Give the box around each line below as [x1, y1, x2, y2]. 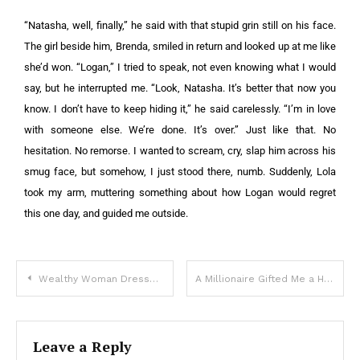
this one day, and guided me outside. [24, 207, 188, 219]
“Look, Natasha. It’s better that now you [151, 82, 337, 94]
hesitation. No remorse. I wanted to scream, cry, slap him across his [24, 145, 336, 157]
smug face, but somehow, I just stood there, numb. [24, 166, 270, 178]
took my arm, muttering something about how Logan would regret [24, 186, 336, 198]
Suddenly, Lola [269, 166, 337, 178]
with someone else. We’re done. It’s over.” [24, 124, 246, 136]
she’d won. [24, 61, 76, 73]
